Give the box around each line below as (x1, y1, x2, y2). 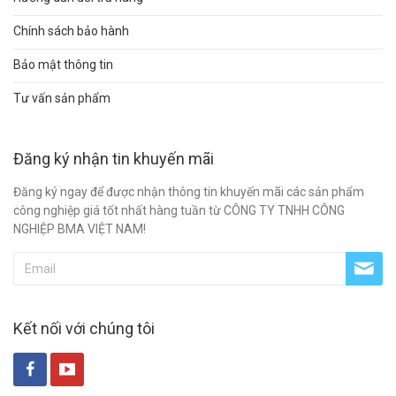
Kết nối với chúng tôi (13, 319, 155, 338)
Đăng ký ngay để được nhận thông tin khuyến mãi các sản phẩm (13, 185, 364, 199)
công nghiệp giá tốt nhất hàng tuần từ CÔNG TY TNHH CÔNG (13, 203, 345, 217)
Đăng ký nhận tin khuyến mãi (13, 149, 214, 168)
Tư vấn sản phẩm (13, 91, 110, 105)
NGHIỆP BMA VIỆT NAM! (13, 222, 146, 236)
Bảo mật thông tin (13, 57, 113, 72)
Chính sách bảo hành (13, 24, 129, 38)
